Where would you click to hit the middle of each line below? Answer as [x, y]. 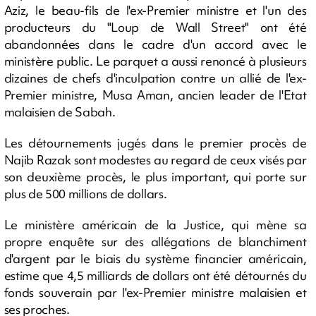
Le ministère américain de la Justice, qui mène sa [155, 225]
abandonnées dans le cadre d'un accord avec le [155, 44]
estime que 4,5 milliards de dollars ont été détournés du [155, 276]
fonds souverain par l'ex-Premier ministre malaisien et [155, 293]
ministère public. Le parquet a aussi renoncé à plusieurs [155, 61]
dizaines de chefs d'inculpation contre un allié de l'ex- [155, 78]
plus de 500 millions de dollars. [85, 194]
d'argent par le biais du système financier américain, [155, 259]
